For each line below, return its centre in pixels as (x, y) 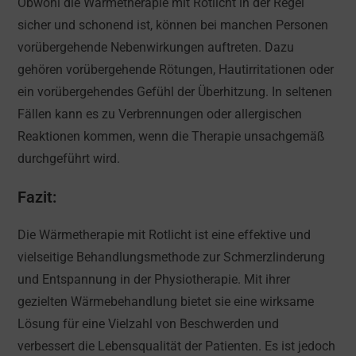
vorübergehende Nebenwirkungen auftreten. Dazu (156, 48)
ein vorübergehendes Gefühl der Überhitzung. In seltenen (175, 92)
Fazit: (37, 197)
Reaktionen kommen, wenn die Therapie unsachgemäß (172, 137)
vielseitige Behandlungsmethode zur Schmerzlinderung (172, 257)
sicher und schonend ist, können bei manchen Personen (173, 25)
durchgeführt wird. (69, 159)
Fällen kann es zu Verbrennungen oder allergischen (160, 114)
